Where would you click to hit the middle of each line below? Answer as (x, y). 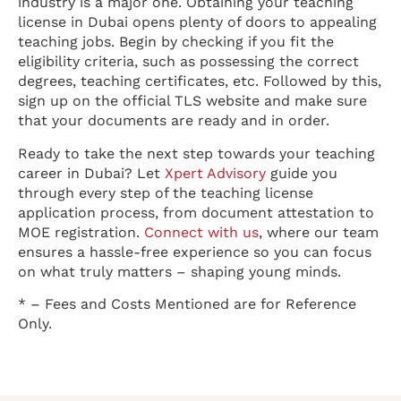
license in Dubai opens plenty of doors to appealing (197, 22)
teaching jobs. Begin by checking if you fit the (176, 42)
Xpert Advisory (215, 173)
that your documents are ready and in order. (174, 121)
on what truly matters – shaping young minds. (179, 271)
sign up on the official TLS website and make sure (192, 101)
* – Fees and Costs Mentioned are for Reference (187, 304)
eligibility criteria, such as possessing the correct (188, 62)
